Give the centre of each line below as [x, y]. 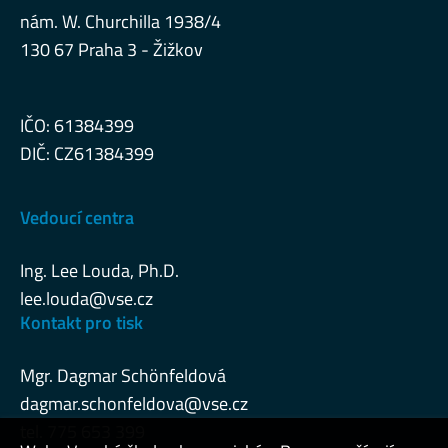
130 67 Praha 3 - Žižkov [111, 49]
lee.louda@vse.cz [86, 298]
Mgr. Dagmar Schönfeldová [123, 375]
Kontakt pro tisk [81, 322]
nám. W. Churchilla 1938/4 [120, 21]
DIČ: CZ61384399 [87, 153]
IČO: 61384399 [77, 125]
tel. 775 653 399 [82, 431]
